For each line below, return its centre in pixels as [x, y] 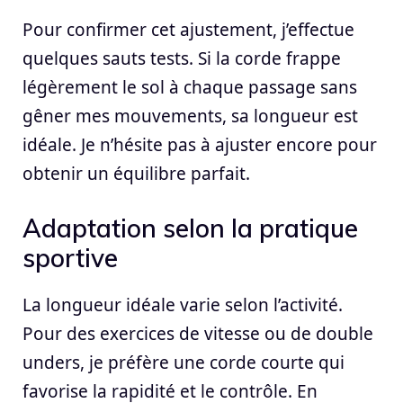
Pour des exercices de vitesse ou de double [198, 334]
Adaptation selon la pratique [190, 228]
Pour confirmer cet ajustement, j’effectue [188, 29]
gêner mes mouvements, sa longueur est [190, 116]
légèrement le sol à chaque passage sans [190, 87]
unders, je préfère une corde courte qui [184, 363]
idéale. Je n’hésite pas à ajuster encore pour [200, 144]
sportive [70, 258]
